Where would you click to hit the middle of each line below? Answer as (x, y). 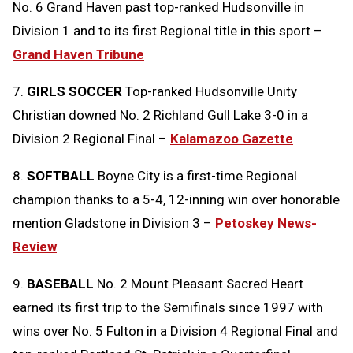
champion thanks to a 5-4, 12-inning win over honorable (176, 199)
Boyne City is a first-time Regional (196, 175)
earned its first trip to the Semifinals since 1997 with (168, 307)
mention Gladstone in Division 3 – (114, 223)
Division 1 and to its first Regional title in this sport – (167, 30)
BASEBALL (62, 283)
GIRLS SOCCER (74, 91)
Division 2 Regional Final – (91, 138)
